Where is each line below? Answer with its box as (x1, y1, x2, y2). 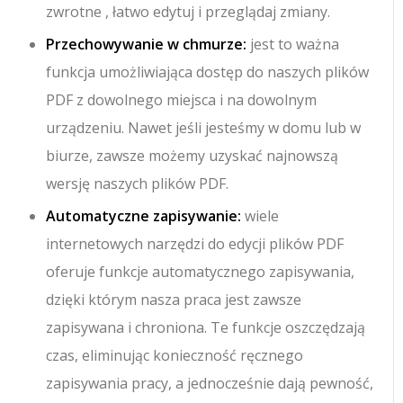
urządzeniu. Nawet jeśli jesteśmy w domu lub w (46, 118, 362, 139)
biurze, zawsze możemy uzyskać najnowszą (46, 146, 339, 166)
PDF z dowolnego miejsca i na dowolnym (46, 90, 318, 111)
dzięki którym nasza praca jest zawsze (46, 290, 302, 310)
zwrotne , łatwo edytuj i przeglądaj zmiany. (46, 2, 331, 22)
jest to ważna (246, 34, 340, 55)
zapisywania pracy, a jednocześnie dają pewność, (46, 373, 374, 394)
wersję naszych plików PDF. (46, 174, 229, 194)
